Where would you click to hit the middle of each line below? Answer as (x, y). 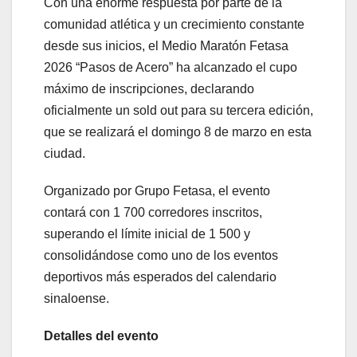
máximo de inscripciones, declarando (149, 89)
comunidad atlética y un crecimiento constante (174, 25)
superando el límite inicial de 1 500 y (147, 234)
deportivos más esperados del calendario (160, 277)
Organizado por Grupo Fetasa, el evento (157, 191)
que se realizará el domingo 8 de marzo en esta (178, 132)
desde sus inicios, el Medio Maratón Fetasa (166, 46)
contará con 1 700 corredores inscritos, (153, 213)
